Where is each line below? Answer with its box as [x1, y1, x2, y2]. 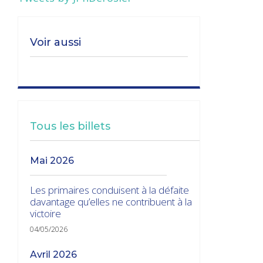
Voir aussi [30, 35, 81, 49]
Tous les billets [30, 119, 110, 133]
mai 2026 [39, 154, 74, 166]
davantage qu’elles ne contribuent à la [30, 194, 192, 208]
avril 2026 [37, 248, 77, 260]
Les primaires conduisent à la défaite [30, 183, 189, 197]
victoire [30, 206, 61, 220]
